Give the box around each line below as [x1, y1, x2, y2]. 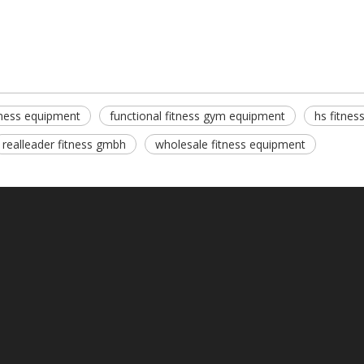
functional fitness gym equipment [110, 108, 285, 123]
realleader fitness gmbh [2, 136, 126, 152]
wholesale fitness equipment [155, 136, 305, 152]
